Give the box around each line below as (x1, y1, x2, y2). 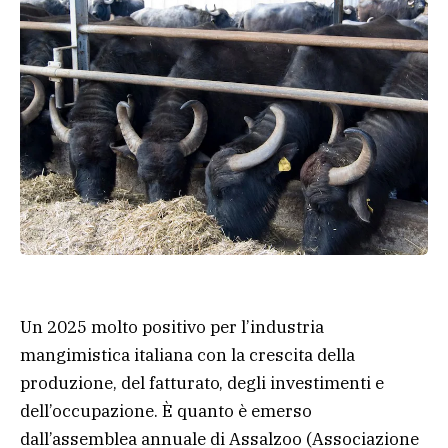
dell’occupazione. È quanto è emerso (20, 399, 312, 422)
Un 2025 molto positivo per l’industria (20, 315, 324, 338)
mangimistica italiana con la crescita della (20, 343, 355, 366)
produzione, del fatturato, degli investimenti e (20, 371, 384, 394)
